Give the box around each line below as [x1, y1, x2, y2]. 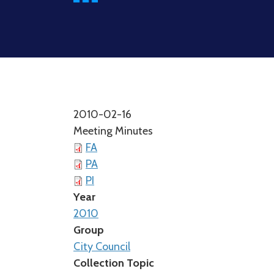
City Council [73, 240, 130, 253]
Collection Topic [73, 256, 154, 270]
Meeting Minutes [73, 124, 153, 138]
